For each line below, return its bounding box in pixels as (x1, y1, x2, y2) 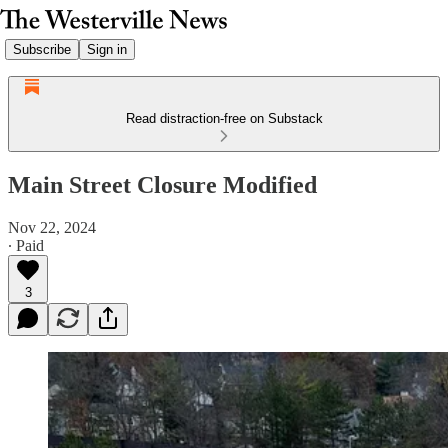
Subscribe (13, 41, 71, 57)
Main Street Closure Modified (8, 171, 317, 198)
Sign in (87, 41, 127, 57)
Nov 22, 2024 (8, 218, 96, 236)
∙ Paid (8, 236, 44, 254)
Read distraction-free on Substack (125, 111, 323, 126)
